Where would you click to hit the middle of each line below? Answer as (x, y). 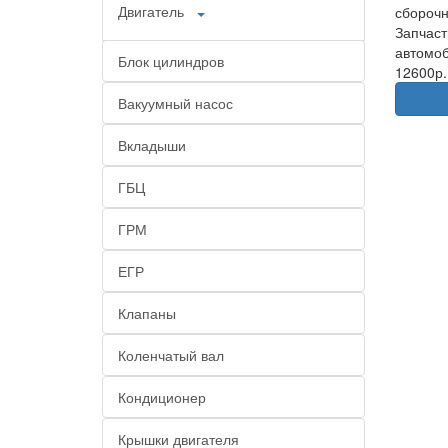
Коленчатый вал (171, 355)
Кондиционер (162, 397)
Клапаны (147, 313)
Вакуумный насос (175, 103)
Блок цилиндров (171, 61)
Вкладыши (152, 145)
